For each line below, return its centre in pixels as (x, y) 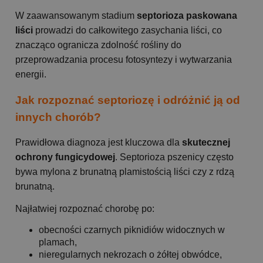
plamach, (58, 242)
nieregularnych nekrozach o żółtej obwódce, (130, 254)
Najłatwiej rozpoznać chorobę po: (85, 208)
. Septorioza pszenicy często (174, 157)
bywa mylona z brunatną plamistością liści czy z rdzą (125, 171)
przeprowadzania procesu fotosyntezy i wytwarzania (124, 60)
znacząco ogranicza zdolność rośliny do (98, 45)
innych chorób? (58, 117)
